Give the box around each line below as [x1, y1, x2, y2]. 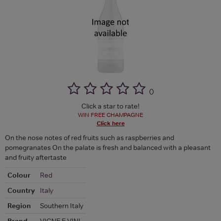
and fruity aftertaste [5, 152, 67, 162]
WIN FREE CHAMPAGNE [78, 110, 143, 119]
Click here [96, 119, 125, 127]
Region [7, 201, 31, 210]
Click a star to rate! [81, 101, 140, 110]
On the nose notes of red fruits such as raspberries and [5, 133, 174, 142]
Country [7, 185, 35, 195]
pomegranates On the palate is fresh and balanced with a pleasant [5, 143, 211, 152]
